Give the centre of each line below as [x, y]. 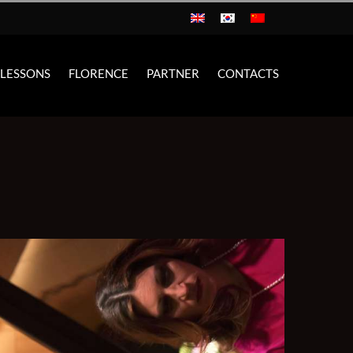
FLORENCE [98, 74]
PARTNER [173, 74]
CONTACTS [248, 74]
